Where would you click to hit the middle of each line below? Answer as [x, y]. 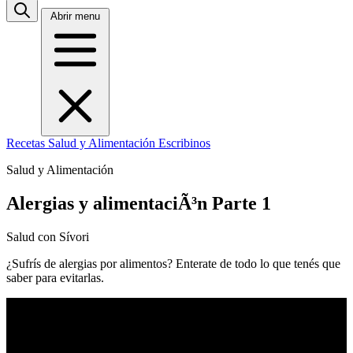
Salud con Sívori [48, 236]
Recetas [27, 143]
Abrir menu [75, 16]
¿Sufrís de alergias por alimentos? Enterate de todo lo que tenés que [173, 263]
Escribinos [184, 143]
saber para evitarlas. [55, 277]
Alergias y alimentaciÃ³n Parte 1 [139, 203]
